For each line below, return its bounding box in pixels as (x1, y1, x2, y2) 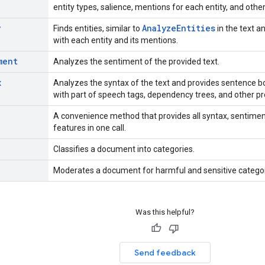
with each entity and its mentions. (53, 35, 178, 45)
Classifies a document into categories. (53, 144, 195, 154)
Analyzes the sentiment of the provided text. (53, 57, 219, 66)
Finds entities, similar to (53, 24, 142, 33)
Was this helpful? (135, 208, 195, 216)
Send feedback (134, 247, 196, 258)
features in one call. (53, 123, 126, 132)
